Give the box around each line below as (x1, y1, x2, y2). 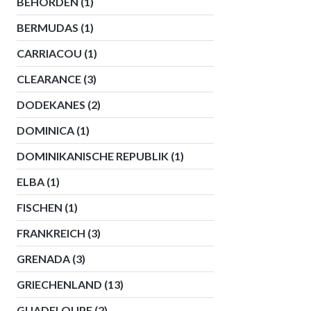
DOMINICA (17, 124, 74, 137)
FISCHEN (17, 201, 62, 214)
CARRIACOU (17, 47, 82, 60)
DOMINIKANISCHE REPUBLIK (17, 149, 169, 162)
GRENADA (17, 252, 70, 265)
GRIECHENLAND (17, 278, 102, 291)
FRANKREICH (17, 226, 85, 239)
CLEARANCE (17, 72, 81, 85)
